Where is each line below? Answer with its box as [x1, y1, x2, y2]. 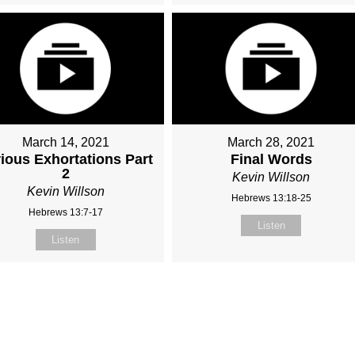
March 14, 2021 [21, 135, 109, 149]
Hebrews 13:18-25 [231, 192, 311, 204]
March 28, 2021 [227, 135, 315, 149]
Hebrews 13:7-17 [28, 206, 103, 218]
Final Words [230, 151, 312, 167]
